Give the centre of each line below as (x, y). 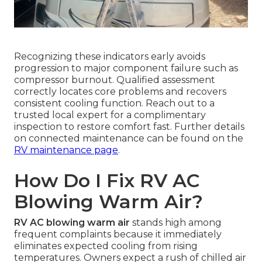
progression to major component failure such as (126, 68)
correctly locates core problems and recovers (120, 92)
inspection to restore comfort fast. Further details (129, 127)
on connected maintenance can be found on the (129, 139)
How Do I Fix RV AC (107, 181)
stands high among (176, 223)
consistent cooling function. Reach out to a (114, 104)
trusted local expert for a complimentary (110, 115)
